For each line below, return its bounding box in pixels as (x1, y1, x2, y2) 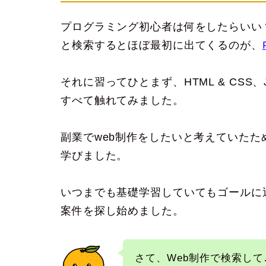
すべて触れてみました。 (61, 94, 184, 107)
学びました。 (61, 150, 128, 162)
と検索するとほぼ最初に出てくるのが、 (61, 39, 262, 52)
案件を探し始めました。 (61, 205, 184, 217)
